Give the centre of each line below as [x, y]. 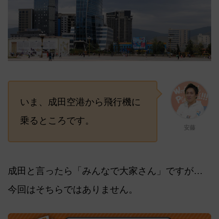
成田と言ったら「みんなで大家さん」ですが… [105, 171]
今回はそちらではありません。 [73, 189]
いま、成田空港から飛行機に [80, 102]
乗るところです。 [57, 120]
